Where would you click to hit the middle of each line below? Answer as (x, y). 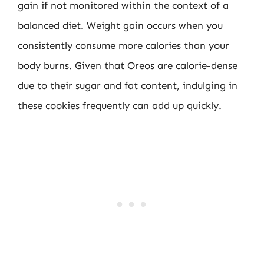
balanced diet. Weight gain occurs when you (120, 25)
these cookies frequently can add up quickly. (120, 105)
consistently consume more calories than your (123, 45)
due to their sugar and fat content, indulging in (128, 85)
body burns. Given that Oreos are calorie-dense (128, 65)
